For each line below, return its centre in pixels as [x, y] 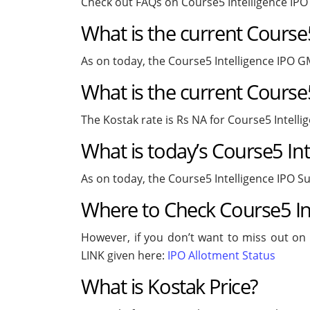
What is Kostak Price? [169, 286]
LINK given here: [124, 256]
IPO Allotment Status [221, 256]
